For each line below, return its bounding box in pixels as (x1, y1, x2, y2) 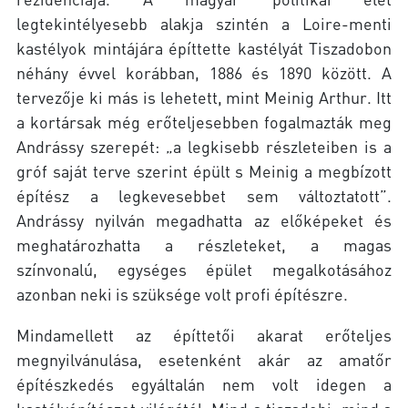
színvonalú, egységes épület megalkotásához (16, 258, 392, 280)
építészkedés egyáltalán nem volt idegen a (16, 372, 392, 394)
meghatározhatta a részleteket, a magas (16, 233, 392, 255)
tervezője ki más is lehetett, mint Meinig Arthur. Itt (16, 86, 392, 107)
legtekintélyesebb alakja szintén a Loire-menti (16, 12, 392, 34)
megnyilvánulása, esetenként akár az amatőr (16, 348, 392, 370)
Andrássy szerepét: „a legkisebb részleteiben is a (16, 135, 392, 157)
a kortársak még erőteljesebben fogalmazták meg (16, 110, 392, 132)
